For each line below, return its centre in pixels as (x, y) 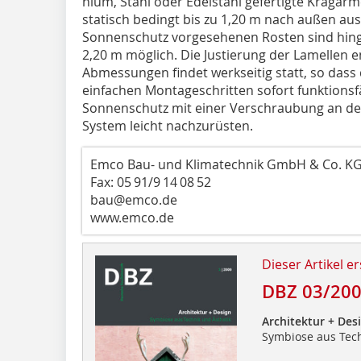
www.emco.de (132, 217)
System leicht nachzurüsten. (168, 125)
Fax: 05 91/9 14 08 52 (151, 182)
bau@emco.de (134, 199)
